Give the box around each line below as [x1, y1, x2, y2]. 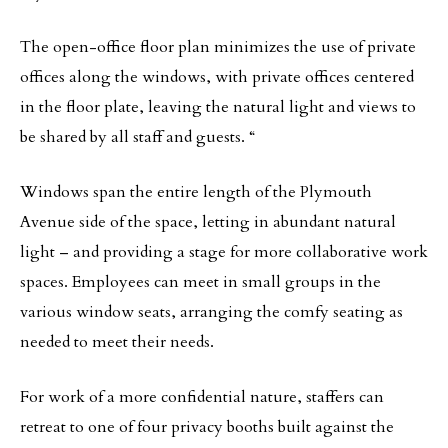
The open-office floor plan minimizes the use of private [20, 36, 416, 58]
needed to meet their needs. [20, 331, 214, 353]
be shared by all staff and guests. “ [20, 126, 255, 148]
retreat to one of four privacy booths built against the [20, 416, 394, 438]
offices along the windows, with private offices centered [20, 66, 414, 88]
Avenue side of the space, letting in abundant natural [20, 211, 396, 233]
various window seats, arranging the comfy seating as [20, 301, 403, 323]
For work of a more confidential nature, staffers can [20, 386, 384, 408]
